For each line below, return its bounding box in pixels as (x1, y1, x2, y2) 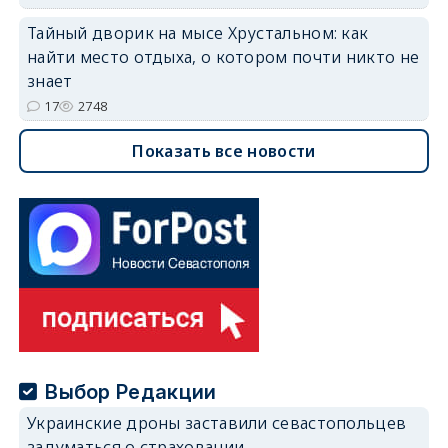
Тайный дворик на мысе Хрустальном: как (26, 21, 369, 44)
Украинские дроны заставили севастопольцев (26, 411, 407, 434)
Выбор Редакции (45, 379, 217, 404)
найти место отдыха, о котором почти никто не (26, 45, 420, 68)
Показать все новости (132, 139, 316, 162)
